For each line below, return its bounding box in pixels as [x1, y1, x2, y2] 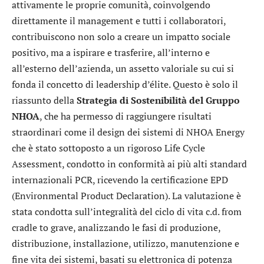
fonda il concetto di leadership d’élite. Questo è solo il [12, 78, 238, 91]
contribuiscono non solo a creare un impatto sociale [12, 30, 230, 44]
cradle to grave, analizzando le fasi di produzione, [12, 221, 220, 235]
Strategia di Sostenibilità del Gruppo [77, 94, 240, 107]
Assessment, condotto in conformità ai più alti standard [12, 157, 247, 171]
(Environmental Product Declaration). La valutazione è [12, 189, 241, 203]
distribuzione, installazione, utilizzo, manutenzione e [12, 237, 239, 250]
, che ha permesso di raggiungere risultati [39, 110, 212, 123]
